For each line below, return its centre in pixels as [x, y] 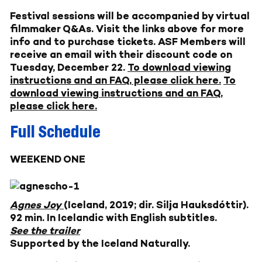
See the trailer [45, 231]
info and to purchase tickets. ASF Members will [128, 42]
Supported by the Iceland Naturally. [100, 244]
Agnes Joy [36, 205]
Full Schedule [55, 133]
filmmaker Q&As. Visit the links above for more [127, 29]
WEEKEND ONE [48, 159]
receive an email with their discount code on [121, 55]
